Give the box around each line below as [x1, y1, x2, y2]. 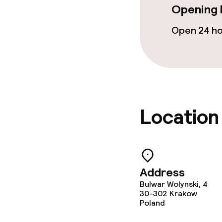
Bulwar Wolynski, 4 [140, 179, 208, 189]
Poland [140, 198, 165, 208]
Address [140, 165, 185, 180]
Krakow [169, 188, 197, 199]
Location [140, 105, 219, 130]
